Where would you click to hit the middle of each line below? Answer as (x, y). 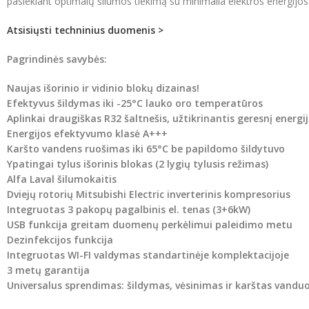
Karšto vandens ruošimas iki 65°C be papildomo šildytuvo (146, 148)
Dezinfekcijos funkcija (60, 239)
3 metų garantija (48, 270)
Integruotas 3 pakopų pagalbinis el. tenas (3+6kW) (129, 209)
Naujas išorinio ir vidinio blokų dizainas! (103, 88)
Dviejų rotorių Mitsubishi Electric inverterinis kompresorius (149, 194)
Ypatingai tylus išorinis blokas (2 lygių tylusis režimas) (138, 163)
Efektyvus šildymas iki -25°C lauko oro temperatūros (135, 103)
